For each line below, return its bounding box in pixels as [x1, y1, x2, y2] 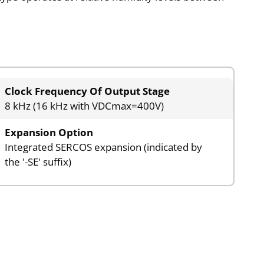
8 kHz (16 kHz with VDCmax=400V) [5, 99, 164, 113]
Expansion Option [5, 126, 94, 140]
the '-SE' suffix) [5, 155, 72, 169]
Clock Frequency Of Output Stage [5, 84, 170, 98]
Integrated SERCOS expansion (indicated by [5, 140, 203, 154]
